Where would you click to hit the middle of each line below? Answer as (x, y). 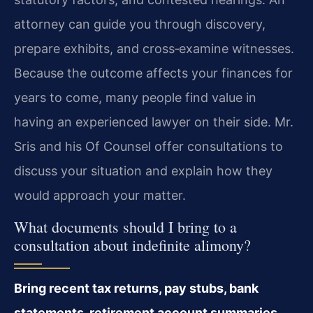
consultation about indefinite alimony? (132, 245)
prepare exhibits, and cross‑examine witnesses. (154, 49)
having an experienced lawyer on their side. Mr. (154, 122)
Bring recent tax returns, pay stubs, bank (136, 288)
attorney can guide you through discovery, (140, 24)
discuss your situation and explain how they (143, 171)
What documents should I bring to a (125, 226)
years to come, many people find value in (135, 98)
